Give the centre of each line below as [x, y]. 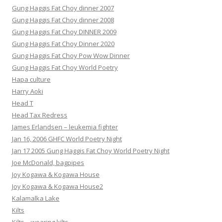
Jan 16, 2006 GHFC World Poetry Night [67, 139]
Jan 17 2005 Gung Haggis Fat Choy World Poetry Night [91, 151]
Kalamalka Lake [36, 198]
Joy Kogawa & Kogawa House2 [57, 187]
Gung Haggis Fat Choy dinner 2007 [63, 8]
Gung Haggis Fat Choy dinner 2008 [63, 20]
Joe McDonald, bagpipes [48, 163]
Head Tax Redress [40, 115]
